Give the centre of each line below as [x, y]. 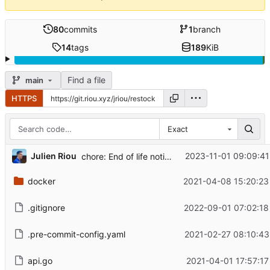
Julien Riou [53, 156]
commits [80, 29]
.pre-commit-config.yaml [76, 234]
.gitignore [46, 207]
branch [207, 29]
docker [41, 181]
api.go [40, 260]
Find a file [86, 80]
